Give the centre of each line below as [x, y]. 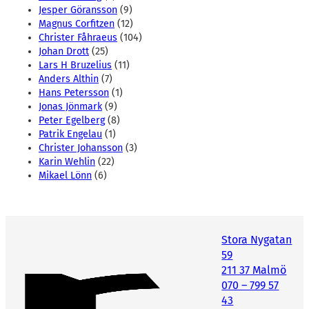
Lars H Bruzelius [75, 65]
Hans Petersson [74, 92]
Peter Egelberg [72, 120]
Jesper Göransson [78, 10]
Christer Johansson [81, 148]
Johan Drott [64, 51]
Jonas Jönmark [70, 106]
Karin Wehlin [67, 161]
